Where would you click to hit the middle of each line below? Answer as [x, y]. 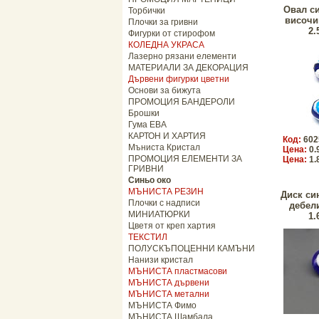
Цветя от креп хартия [172, 226]
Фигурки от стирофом [172, 33]
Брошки [144, 113]
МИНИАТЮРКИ [159, 214]
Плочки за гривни [163, 22]
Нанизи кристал [161, 260]
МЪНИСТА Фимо [162, 305]
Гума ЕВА [147, 125]
